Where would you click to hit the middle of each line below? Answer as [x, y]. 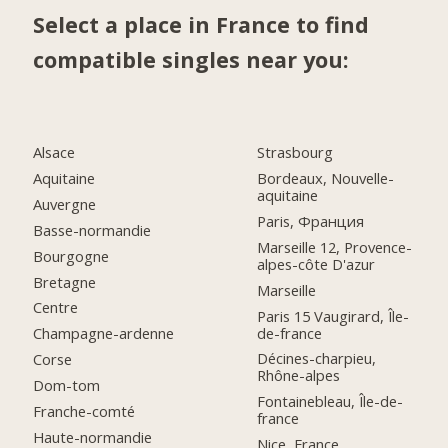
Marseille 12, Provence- [335, 246]
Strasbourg [295, 152]
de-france [290, 332]
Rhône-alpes [299, 375]
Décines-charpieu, [317, 358]
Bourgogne [71, 255]
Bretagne [65, 281]
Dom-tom [67, 385]
